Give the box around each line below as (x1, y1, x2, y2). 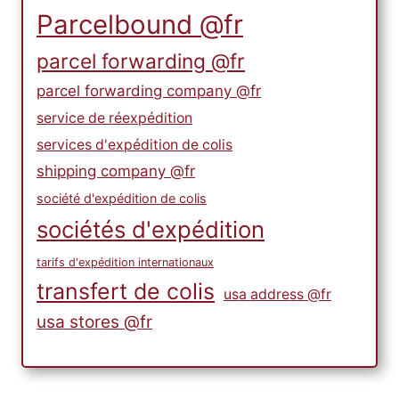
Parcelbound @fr (37, 8, 243, 40)
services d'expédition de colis (37, 135, 232, 153)
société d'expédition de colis (37, 190, 207, 206)
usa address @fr (224, 285, 331, 303)
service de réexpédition (37, 109, 192, 126)
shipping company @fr (37, 161, 195, 180)
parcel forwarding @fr (37, 48, 245, 74)
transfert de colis (37, 277, 215, 305)
